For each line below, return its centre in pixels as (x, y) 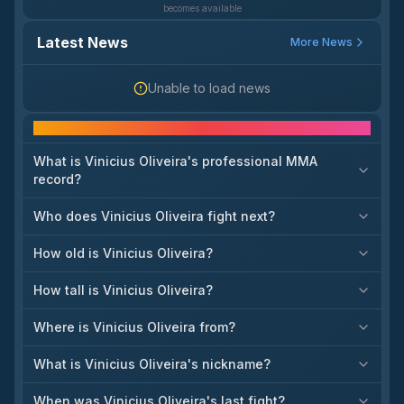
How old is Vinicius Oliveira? (123, 253)
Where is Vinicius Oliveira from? (134, 327)
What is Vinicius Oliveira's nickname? (152, 364)
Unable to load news (209, 88)
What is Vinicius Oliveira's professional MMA (175, 161)
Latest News (83, 43)
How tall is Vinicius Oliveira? (123, 290)
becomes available (202, 9)
